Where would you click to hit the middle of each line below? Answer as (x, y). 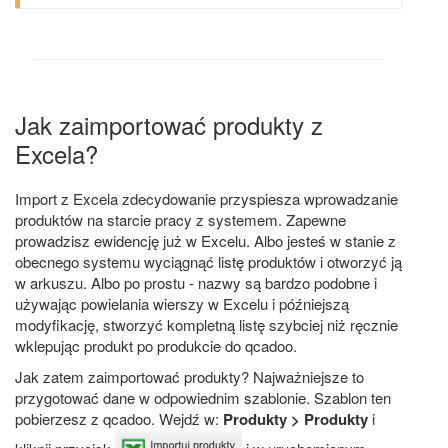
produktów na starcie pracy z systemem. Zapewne (180, 220)
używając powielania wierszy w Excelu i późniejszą (182, 304)
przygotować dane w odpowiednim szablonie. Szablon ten (203, 398)
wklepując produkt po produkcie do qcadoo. (156, 346)
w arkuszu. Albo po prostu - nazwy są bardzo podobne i (196, 283)
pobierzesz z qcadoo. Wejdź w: (119, 419)
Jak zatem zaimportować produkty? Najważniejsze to (189, 377)
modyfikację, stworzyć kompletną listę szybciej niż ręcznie (206, 325)
